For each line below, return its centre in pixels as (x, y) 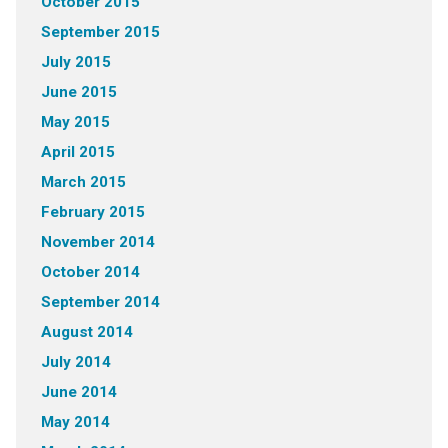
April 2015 (77, 152)
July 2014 (75, 362)
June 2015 (78, 92)
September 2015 (100, 32)
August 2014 (86, 332)
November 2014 (97, 242)
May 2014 (75, 422)
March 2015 (83, 182)
